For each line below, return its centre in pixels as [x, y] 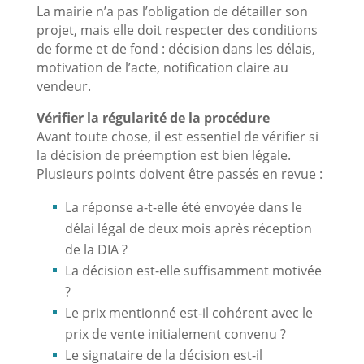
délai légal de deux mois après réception [188, 228]
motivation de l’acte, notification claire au [162, 67]
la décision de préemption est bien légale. [163, 155]
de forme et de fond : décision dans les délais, [175, 48]
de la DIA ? [96, 249]
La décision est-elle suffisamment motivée [193, 270]
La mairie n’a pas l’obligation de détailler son [172, 11]
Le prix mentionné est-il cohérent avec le [188, 312]
